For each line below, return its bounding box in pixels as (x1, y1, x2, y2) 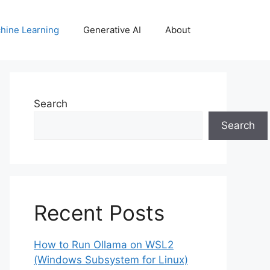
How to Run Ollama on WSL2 (34, 239, 174, 251)
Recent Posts (34, 200, 165, 225)
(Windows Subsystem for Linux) (34, 254, 188, 266)
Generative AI (83, 24, 141, 36)
